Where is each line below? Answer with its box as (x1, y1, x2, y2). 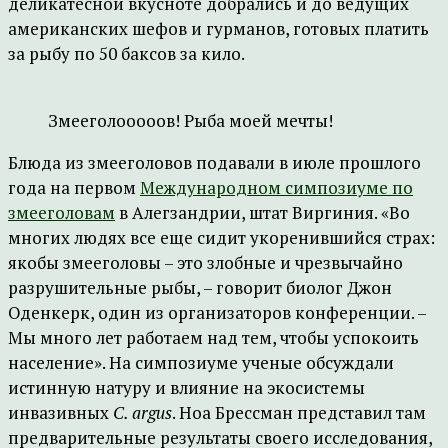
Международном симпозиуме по (140, 176, 413, 199)
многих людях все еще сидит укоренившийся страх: (8, 226, 435, 249)
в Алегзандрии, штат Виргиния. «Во (115, 201, 410, 224)
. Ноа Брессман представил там (172, 401, 426, 424)
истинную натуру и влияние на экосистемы (8, 376, 365, 399)
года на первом (8, 176, 140, 199)
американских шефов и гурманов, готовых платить (8, 17, 429, 40)
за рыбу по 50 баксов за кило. (8, 42, 245, 65)
